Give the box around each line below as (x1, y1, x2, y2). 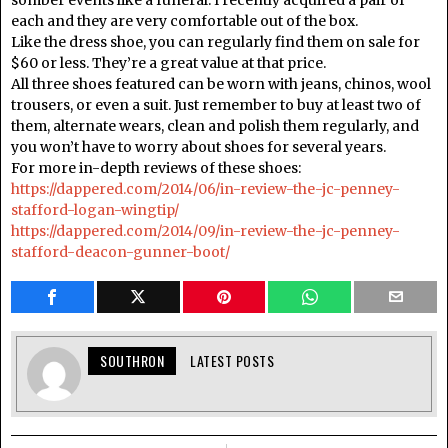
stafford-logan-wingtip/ (11, 200, 179, 219)
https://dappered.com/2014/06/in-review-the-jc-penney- (11, 179, 400, 198)
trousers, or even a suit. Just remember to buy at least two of (11, 95, 421, 114)
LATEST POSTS (190, 349, 274, 371)
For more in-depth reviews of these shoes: (11, 158, 301, 177)
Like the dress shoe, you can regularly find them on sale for (11, 32, 420, 51)
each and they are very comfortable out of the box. (11, 11, 358, 30)
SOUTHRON (100, 349, 164, 371)
